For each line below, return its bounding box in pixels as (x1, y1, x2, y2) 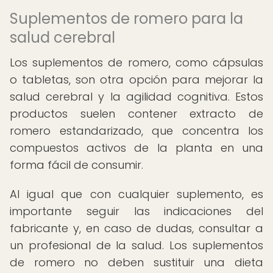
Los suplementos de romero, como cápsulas (10, 55, 263, 70)
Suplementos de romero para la (10, 9, 243, 29)
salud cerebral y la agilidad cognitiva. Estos (10, 89, 263, 104)
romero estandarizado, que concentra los (10, 123, 263, 138)
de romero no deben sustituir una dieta (10, 255, 263, 270)
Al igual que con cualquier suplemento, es (10, 186, 263, 202)
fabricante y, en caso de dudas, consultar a (10, 221, 263, 236)
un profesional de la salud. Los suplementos (10, 238, 263, 253)
